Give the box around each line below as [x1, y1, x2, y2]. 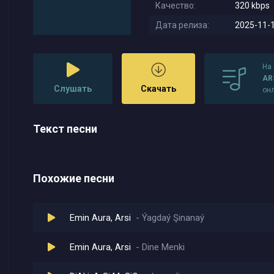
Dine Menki [142, 242, 185, 253]
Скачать [141, 84, 176, 94]
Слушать [54, 84, 92, 94]
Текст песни [33, 122, 97, 135]
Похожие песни [33, 172, 114, 185]
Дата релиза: [155, 20, 209, 30]
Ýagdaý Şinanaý [142, 212, 204, 223]
